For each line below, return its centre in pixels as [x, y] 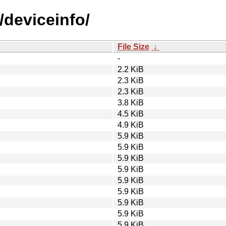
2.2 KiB [131, 69]
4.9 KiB [131, 125]
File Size [133, 46]
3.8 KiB [131, 102]
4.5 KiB [131, 114]
